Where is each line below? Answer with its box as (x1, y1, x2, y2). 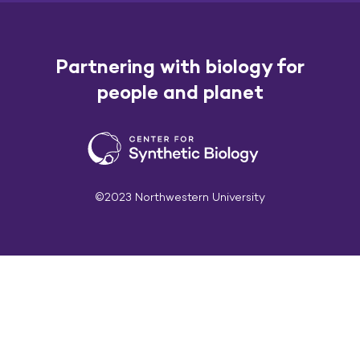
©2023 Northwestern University (95, 190, 265, 204)
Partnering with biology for (55, 55, 305, 78)
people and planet (96, 80, 264, 104)
